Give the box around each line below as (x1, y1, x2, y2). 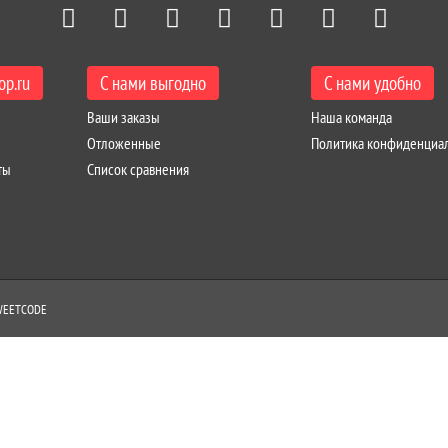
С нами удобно (324, 71, 422, 95)
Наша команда (311, 107, 393, 127)
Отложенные (87, 133, 162, 153)
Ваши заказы (87, 107, 161, 127)
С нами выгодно (100, 71, 207, 95)
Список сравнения (87, 159, 190, 179)
